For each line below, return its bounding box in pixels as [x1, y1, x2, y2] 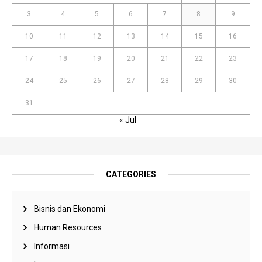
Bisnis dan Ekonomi [34, 204, 105, 214]
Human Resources [34, 223, 102, 233]
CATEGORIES [106, 170, 156, 180]
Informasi [34, 242, 70, 251]
